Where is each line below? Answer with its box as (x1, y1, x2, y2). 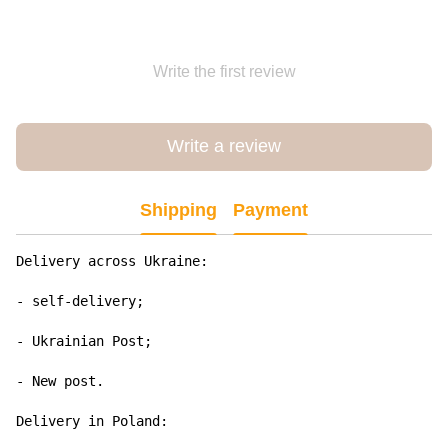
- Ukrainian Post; (16, 332, 152, 349)
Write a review (167, 136, 281, 157)
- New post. (16, 372, 104, 389)
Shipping (140, 200, 217, 221)
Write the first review (152, 62, 296, 80)
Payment (233, 200, 308, 221)
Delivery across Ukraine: (16, 252, 208, 269)
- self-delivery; (16, 292, 144, 309)
